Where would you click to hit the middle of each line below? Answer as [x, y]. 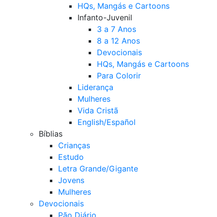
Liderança [95, 87]
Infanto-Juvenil [105, 17]
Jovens [71, 180]
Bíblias [51, 133]
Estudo [71, 157]
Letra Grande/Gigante [98, 168]
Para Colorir [119, 75]
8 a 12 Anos [118, 40]
